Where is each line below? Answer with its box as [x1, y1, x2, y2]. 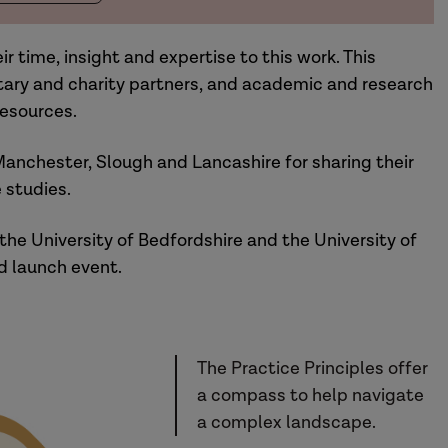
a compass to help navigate [197, 384, 425, 407]
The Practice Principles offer [197, 357, 429, 380]
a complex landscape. [197, 411, 377, 434]
